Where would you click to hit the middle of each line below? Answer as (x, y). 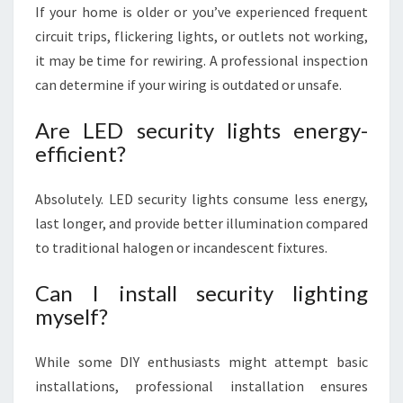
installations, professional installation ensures (201, 386)
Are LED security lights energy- (201, 130)
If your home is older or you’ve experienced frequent (201, 12)
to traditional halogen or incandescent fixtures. (181, 247)
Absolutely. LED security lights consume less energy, (201, 199)
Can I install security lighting (201, 293)
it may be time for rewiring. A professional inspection (201, 60)
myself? (72, 316)
